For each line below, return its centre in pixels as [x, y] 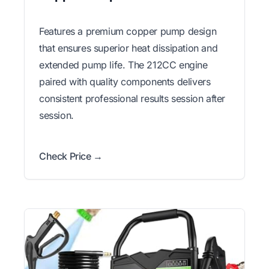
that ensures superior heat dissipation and [128, 48]
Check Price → [71, 156]
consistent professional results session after [132, 99]
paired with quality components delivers [125, 82]
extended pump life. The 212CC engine [123, 65]
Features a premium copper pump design [128, 32]
